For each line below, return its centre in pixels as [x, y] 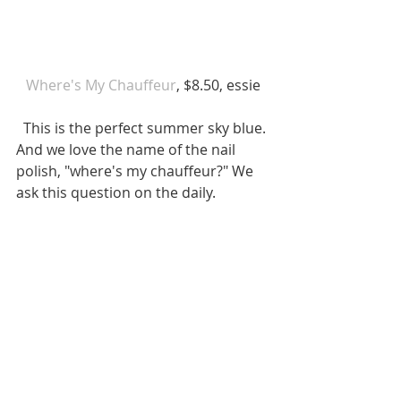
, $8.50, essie [220, 85]
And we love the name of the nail [128, 150]
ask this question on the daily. [118, 193]
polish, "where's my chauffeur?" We [137, 171]
